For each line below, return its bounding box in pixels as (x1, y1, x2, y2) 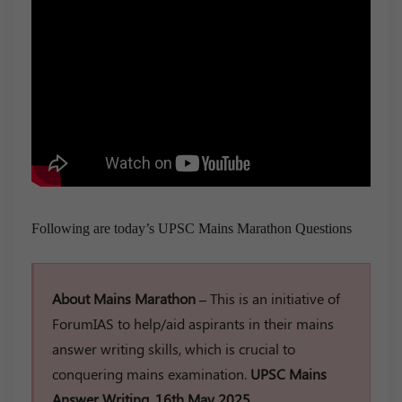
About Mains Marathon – (52, 288, 210, 308)
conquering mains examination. (52, 363, 250, 383)
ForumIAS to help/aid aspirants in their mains (52, 313, 334, 333)
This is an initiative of (210, 288, 340, 308)
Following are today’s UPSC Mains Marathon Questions (31, 220, 352, 236)
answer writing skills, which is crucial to (52, 338, 295, 358)
